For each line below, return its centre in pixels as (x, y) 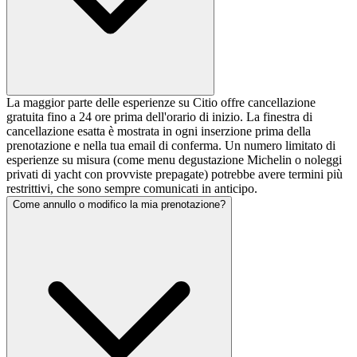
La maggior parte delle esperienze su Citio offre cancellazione (161, 102)
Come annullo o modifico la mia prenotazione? (119, 204)
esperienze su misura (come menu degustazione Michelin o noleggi (174, 159)
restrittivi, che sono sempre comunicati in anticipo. (132, 188)
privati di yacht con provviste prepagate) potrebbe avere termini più (175, 174)
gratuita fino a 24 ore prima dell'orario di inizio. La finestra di (159, 116)
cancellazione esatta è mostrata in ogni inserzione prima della (159, 131)
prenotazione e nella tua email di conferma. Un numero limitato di (171, 145)
